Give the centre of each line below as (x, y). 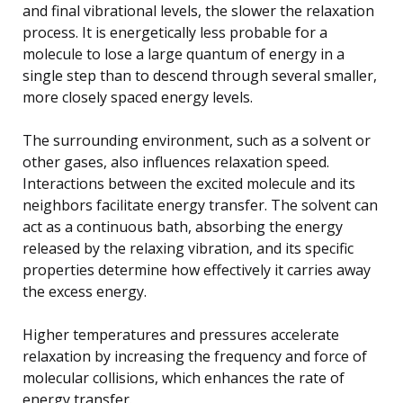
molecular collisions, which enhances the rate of (184, 377)
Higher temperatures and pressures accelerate (181, 334)
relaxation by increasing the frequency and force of (195, 356)
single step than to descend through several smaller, (200, 75)
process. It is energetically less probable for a (175, 32)
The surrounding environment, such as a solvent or (197, 140)
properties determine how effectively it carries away (197, 269)
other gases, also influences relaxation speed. (176, 161)
